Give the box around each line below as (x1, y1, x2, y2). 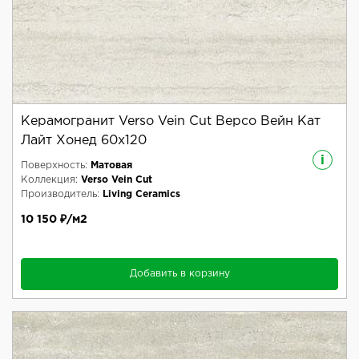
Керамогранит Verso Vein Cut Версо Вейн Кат (21, 115, 321, 128)
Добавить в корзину (129, 269, 230, 279)
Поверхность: (21, 161, 87, 171)
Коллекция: (21, 175, 78, 185)
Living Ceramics (103, 190, 180, 200)
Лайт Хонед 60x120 (21, 135, 147, 147)
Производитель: (21, 190, 99, 200)
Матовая (91, 161, 132, 171)
